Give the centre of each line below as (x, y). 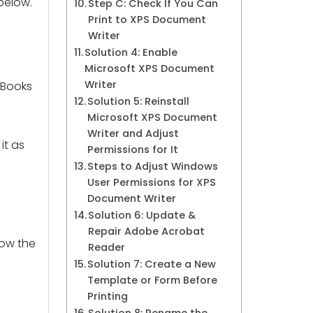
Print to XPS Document (147, 20)
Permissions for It (133, 150)
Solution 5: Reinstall (139, 101)
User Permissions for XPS (152, 182)
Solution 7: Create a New (152, 264)
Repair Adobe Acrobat (147, 231)
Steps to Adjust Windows (153, 166)
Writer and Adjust (133, 133)
